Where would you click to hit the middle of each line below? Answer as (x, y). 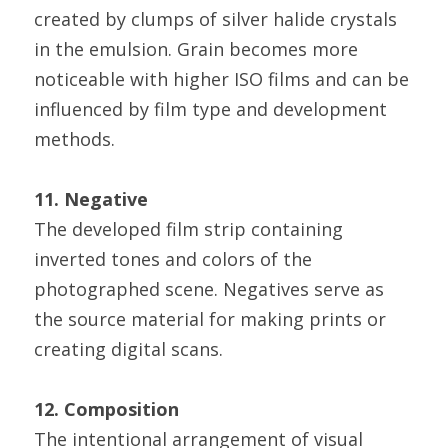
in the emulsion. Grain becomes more (196, 49)
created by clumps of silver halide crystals (215, 19)
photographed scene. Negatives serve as (209, 289)
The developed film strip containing (188, 229)
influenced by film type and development (210, 109)
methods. (74, 139)
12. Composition (106, 409)
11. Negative (91, 199)
